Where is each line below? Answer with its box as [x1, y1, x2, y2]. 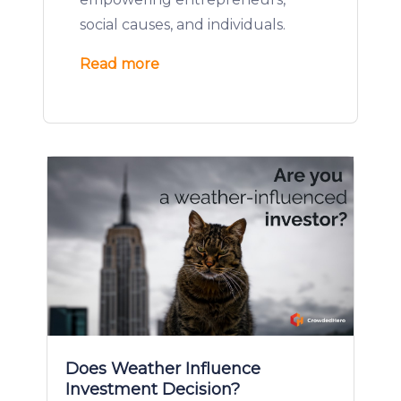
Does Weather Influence [65, 359, 260, 379]
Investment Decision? [65, 380, 240, 399]
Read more [80, 55, 159, 73]
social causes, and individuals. [80, 16, 286, 33]
